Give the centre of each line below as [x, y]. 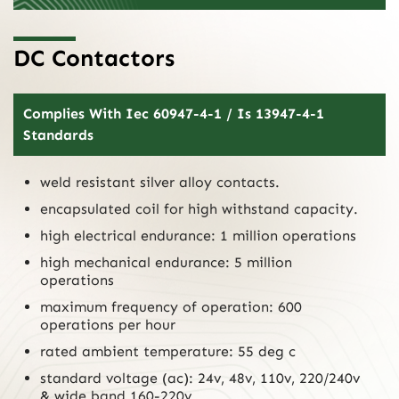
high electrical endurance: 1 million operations [198, 236]
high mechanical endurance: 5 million [166, 263]
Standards [58, 135]
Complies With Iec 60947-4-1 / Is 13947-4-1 [174, 114]
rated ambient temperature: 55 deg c [168, 352]
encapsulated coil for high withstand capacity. [199, 209]
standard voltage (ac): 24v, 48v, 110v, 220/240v [200, 379]
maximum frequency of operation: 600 [171, 307]
